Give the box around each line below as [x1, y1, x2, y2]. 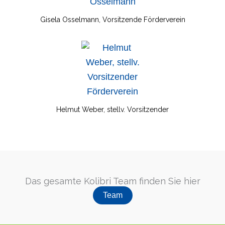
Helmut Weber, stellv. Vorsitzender [56, 105, 169, 114]
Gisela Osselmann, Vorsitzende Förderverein [40, 15, 185, 24]
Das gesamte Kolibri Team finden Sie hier [25, 175, 200, 186]
